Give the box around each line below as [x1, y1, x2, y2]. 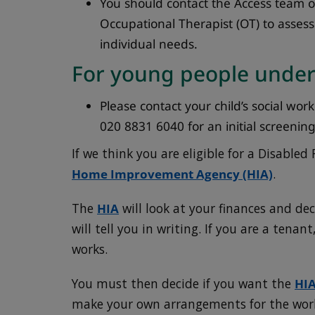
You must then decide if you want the [72, 276, 295, 292]
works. [72, 241, 108, 258]
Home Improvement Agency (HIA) [72, 166, 274, 183]
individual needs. [100, 35, 198, 52]
